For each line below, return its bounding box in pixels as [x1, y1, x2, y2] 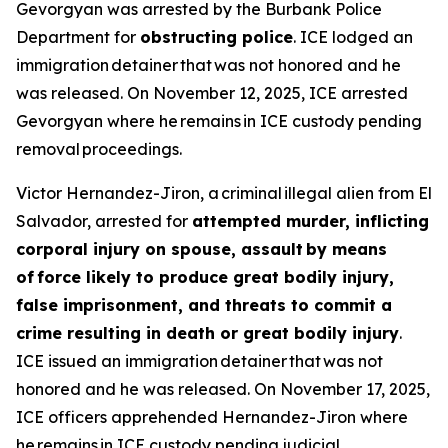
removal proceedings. [16, 139, 182, 159]
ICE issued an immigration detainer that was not [16, 351, 383, 371]
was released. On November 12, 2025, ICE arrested [16, 83, 408, 103]
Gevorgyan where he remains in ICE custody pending [16, 111, 422, 131]
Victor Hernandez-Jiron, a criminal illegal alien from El [16, 183, 432, 203]
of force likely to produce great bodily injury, [16, 267, 394, 287]
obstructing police [140, 27, 293, 47]
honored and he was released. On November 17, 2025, [16, 379, 430, 399]
